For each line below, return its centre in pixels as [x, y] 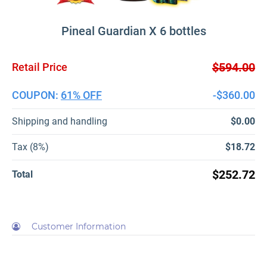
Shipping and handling [60, 122]
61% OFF [81, 95]
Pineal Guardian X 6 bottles [133, 31]
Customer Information [79, 227]
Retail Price [40, 67]
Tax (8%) [30, 147]
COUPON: [36, 95]
